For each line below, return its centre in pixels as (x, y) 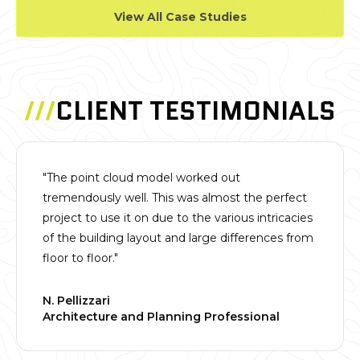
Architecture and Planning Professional (161, 317)
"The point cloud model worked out (141, 178)
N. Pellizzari (76, 301)
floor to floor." (80, 258)
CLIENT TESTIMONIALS (196, 111)
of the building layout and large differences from (178, 238)
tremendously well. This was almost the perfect (175, 198)
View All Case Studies (180, 17)
